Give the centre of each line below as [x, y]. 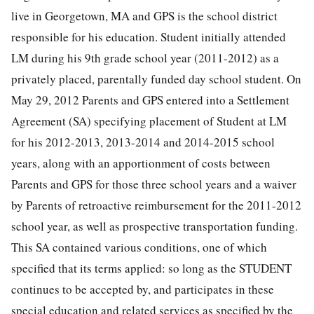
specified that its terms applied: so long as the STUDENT [151, 268]
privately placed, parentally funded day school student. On [156, 79]
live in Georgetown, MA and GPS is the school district [144, 16]
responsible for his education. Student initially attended [149, 37]
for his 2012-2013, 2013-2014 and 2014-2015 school [143, 142]
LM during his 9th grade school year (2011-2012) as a [145, 58]
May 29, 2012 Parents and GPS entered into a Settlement [150, 100]
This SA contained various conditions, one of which [139, 247]
